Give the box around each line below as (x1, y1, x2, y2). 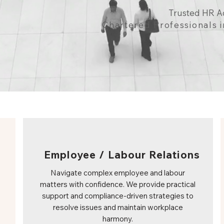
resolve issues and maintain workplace (52, 202, 183, 212)
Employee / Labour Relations (44, 148, 200, 161)
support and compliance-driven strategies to (42, 191, 193, 200)
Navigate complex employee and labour (50, 168, 185, 177)
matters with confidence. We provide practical (40, 179, 195, 189)
